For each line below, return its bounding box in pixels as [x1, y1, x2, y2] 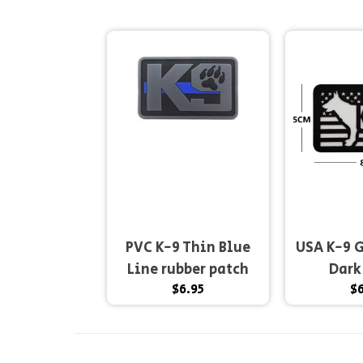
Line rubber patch [127, 259, 249, 281]
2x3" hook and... [130, 281, 246, 303]
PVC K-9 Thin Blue [126, 237, 250, 259]
